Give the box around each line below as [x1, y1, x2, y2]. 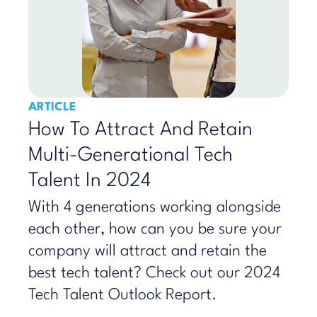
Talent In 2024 [28, 171, 151, 191]
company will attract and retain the [28, 243, 267, 259]
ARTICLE [28, 101, 76, 113]
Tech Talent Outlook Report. [28, 287, 217, 303]
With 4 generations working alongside [28, 200, 281, 215]
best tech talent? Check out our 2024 [28, 265, 280, 281]
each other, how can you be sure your [28, 221, 282, 237]
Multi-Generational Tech [28, 146, 233, 166]
